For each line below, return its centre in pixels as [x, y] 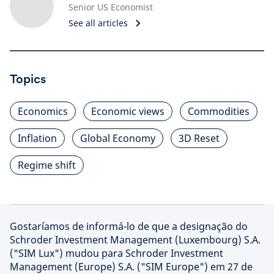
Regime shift [47, 165]
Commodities [219, 111]
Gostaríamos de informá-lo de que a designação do [129, 226]
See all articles [98, 23]
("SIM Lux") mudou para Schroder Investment [117, 253]
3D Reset [199, 138]
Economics [43, 111]
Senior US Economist [111, 7]
